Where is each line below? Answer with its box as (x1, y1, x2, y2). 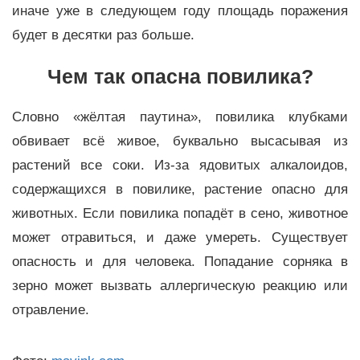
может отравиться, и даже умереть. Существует (12, 230, 348, 246)
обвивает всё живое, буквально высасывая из (12, 133, 348, 149)
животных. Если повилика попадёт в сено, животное (12, 206, 348, 222)
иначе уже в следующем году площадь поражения (12, 3, 348, 19)
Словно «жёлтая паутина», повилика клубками (12, 109, 348, 125)
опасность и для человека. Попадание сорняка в (12, 254, 348, 270)
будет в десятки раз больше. (12, 27, 194, 43)
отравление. (12, 302, 89, 318)
